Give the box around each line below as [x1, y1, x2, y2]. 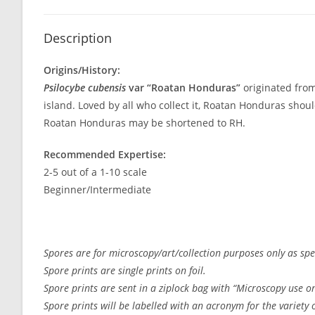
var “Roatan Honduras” [129, 81, 240, 95]
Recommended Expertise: [44, 148, 166, 162]
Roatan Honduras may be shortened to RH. [44, 116, 245, 130]
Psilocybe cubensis [44, 81, 129, 95]
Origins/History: [44, 63, 120, 77]
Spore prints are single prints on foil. [44, 264, 206, 278]
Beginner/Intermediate [44, 183, 151, 197]
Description [44, 30, 112, 47]
